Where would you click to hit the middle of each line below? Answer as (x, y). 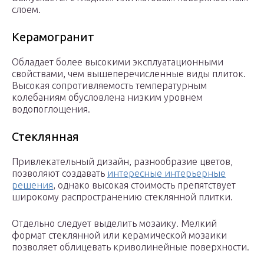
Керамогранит (53, 37)
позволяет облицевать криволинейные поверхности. (131, 247)
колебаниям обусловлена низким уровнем (107, 98)
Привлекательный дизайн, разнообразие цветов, (122, 162)
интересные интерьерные (166, 174)
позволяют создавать (60, 174)
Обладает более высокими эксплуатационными (118, 62)
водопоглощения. (51, 109)
